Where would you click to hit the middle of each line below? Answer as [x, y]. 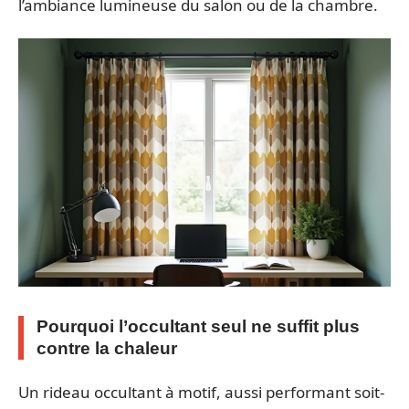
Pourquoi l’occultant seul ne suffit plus [198, 326]
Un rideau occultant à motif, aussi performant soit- [201, 392]
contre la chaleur [107, 348]
